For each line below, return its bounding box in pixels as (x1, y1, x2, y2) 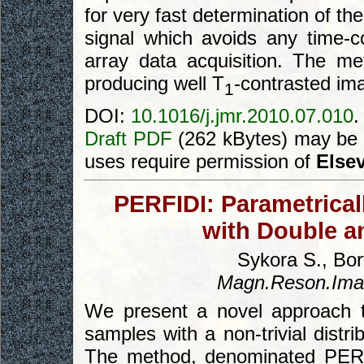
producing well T (84, 72, 224, 95)
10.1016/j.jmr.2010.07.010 (131, 104, 353, 127)
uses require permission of (84, 149, 316, 172)
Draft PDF (84, 127, 172, 149)
